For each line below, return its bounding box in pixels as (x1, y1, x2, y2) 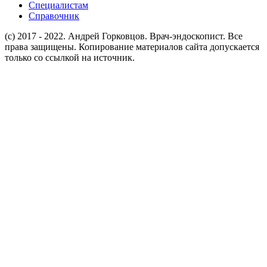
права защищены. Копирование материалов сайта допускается (5, 41, 259, 52)
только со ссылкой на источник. (5, 52, 135, 63)
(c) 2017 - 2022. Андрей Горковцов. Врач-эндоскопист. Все (5, 30, 243, 41)
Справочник (29, 10, 79, 21)
